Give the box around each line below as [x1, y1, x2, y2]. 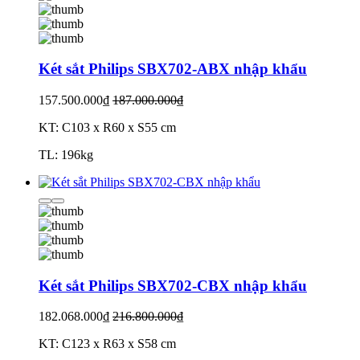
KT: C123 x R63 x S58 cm [39, 337, 176, 351]
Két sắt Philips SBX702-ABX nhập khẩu [39, 60, 307, 78]
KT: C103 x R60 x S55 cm [39, 120, 176, 134]
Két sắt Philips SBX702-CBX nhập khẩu [39, 276, 307, 294]
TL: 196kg [39, 147, 93, 162]
